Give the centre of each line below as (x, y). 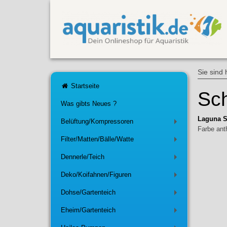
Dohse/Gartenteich (88, 193)
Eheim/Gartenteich (88, 210)
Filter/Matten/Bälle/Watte (97, 139)
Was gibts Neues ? (88, 104)
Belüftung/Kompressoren (97, 122)
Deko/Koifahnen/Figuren (96, 175)
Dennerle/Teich (82, 157)
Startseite (84, 86)
